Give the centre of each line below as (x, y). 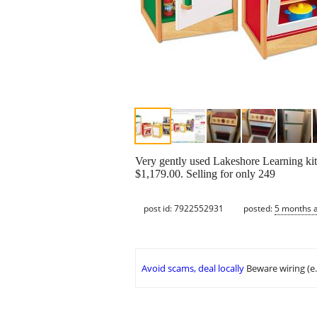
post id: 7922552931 (184, 208)
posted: (259, 208)
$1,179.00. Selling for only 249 (205, 174)
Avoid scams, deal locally (193, 269)
